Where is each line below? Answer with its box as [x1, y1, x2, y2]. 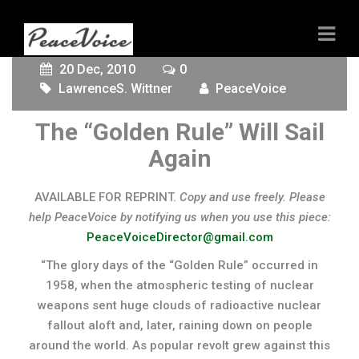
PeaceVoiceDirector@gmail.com [86, 230, 273, 244]
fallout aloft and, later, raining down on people [46, 318, 313, 333]
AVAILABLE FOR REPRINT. [34, 190, 179, 204]
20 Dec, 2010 [56, 62, 135, 77]
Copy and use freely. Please [179, 190, 325, 204]
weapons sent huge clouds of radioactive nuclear [38, 298, 321, 313]
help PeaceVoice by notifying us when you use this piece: [28, 210, 331, 224]
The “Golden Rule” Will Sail [34, 118, 325, 146]
